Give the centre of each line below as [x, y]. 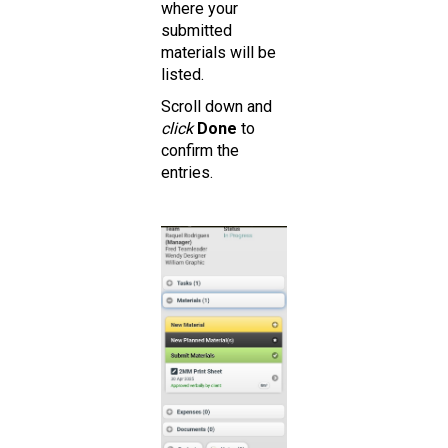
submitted [196, 31]
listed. [182, 75]
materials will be [218, 53]
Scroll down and [216, 107]
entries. [187, 173]
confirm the [200, 151]
